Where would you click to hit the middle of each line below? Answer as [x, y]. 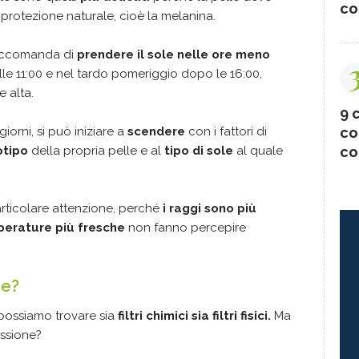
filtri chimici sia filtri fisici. [193, 315]
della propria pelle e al [98, 150]
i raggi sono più [208, 208]
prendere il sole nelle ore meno [173, 54]
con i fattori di [226, 131]
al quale [258, 150]
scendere [156, 131]
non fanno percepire [186, 227]
